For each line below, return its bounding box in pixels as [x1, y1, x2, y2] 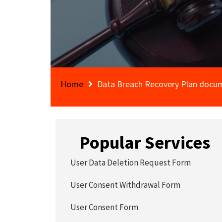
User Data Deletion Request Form [70, 157, 191, 168]
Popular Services [79, 131, 211, 154]
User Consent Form [70, 202, 139, 213]
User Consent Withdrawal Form [70, 179, 181, 190]
